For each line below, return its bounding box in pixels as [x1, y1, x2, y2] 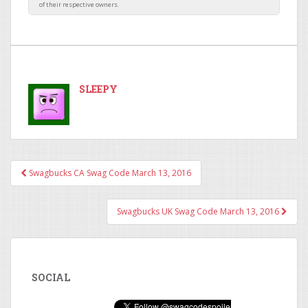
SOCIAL [32, 271, 70, 284]
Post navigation [10, 171, 159, 197]
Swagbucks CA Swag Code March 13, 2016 [27, 167, 191, 179]
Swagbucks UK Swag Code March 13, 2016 [117, 206, 281, 217]
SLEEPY [79, 82, 118, 96]
